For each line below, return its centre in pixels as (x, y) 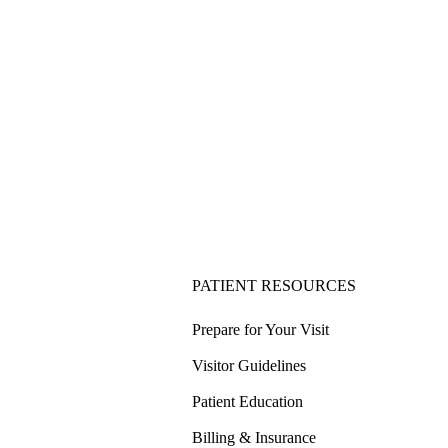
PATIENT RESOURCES (274, 286)
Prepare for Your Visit (260, 330)
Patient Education (247, 402)
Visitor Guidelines (249, 366)
